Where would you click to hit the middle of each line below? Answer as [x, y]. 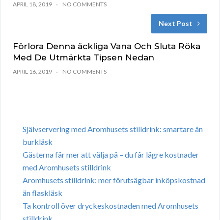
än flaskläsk [42, 193]
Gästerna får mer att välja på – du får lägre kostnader [111, 155]
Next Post [176, 24]
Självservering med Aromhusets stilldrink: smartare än [113, 129]
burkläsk [38, 142]
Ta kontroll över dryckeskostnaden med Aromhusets [110, 206]
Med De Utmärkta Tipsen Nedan [83, 58]
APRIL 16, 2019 [32, 72]
